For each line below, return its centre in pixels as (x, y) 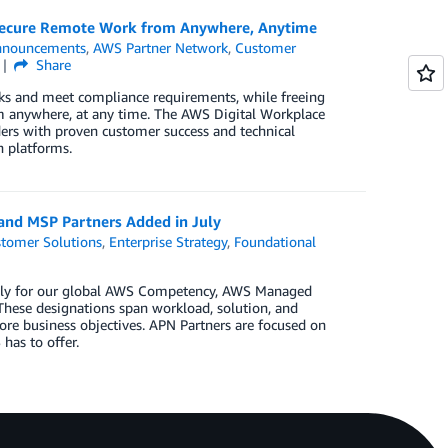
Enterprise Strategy (168, 241)
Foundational (275, 241)
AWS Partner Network (161, 47)
